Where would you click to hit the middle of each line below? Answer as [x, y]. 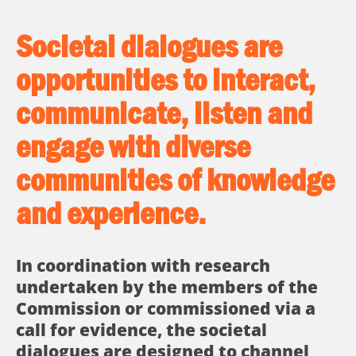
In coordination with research [143, 265]
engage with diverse [133, 146]
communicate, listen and [164, 113]
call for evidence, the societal [141, 330]
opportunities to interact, [166, 79]
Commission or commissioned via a [166, 308]
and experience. [111, 213]
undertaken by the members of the [167, 287]
